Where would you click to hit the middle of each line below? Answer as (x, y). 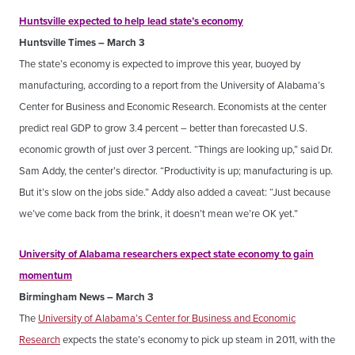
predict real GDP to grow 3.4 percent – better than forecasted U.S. (163, 128)
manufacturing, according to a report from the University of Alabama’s (172, 85)
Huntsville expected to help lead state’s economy (131, 21)
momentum (46, 275)
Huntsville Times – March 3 (82, 42)
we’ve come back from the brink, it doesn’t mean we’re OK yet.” (158, 214)
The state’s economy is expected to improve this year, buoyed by (160, 64)
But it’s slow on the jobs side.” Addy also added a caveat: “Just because (175, 192)
